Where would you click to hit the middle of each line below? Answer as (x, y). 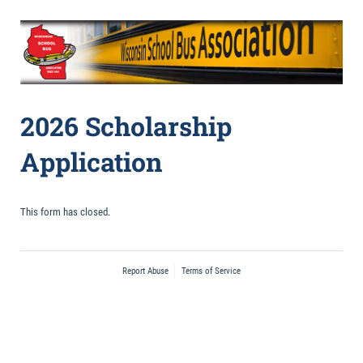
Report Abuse (145, 271)
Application (91, 161)
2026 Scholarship (126, 126)
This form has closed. (65, 211)
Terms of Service (211, 271)
